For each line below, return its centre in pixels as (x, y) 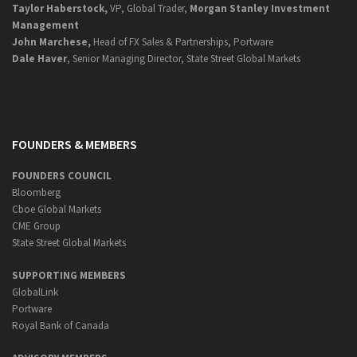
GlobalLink (35, 292)
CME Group (36, 226)
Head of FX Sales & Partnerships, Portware (183, 42)
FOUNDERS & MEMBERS (75, 145)
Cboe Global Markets (57, 210)
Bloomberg (36, 193)
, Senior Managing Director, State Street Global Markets (184, 59)
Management (45, 25)
